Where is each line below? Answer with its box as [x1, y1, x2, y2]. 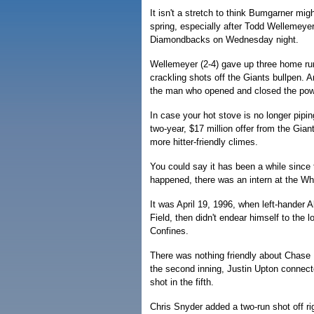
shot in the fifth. [150, 277, 214, 287]
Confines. [150, 226, 189, 236]
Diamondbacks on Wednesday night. [150, 34, 299, 45]
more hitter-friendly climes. [150, 137, 258, 147]
